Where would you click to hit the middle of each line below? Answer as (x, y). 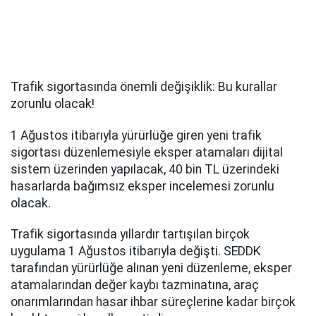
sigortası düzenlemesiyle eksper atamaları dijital (147, 152)
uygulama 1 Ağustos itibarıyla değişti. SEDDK (136, 251)
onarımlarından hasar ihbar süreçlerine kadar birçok (153, 302)
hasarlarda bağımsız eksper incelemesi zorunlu (142, 186)
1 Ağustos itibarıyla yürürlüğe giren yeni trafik (136, 135)
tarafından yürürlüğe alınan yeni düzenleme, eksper (151, 268)
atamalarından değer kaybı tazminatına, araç (135, 285)
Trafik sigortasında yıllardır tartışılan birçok (130, 235)
